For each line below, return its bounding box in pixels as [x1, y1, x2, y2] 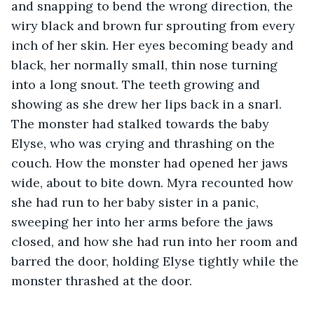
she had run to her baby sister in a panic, [11, 193, 262, 210]
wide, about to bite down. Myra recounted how [11, 174, 296, 191]
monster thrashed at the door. [11, 272, 196, 289]
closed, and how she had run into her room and [11, 233, 301, 250]
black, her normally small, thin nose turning [11, 56, 281, 73]
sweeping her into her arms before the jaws [11, 213, 277, 230]
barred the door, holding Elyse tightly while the [11, 252, 302, 269]
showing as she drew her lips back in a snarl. [11, 95, 285, 112]
